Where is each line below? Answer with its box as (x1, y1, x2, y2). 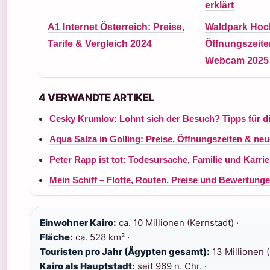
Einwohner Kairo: (40, 217, 116, 228)
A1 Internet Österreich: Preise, (48, 22, 184, 32)
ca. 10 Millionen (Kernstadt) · (116, 217, 239, 228)
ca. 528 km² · (73, 231, 130, 243)
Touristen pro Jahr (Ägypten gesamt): (40, 246, 210, 257)
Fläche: (40, 231, 73, 243)
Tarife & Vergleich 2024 (48, 39, 152, 49)
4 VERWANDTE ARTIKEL (39, 92, 154, 104)
